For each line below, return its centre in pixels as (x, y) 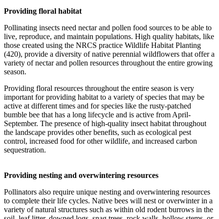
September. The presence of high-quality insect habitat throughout (105, 124)
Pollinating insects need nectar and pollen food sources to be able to (108, 28)
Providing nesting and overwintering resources (81, 175)
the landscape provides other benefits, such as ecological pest (98, 132)
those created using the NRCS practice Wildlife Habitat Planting (102, 45)
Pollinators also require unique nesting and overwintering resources (107, 192)
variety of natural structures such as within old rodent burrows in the (109, 210)
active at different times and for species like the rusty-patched (98, 106)
